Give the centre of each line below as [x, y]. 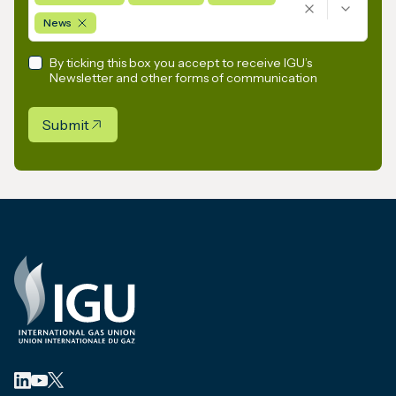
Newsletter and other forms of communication [183, 78]
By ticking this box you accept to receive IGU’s [181, 63]
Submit [66, 125]
